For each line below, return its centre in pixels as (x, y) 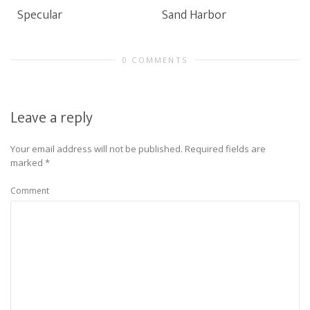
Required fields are (225, 149)
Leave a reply (52, 118)
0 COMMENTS (155, 60)
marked (28, 163)
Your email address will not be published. (97, 149)
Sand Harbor (194, 15)
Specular (40, 15)
